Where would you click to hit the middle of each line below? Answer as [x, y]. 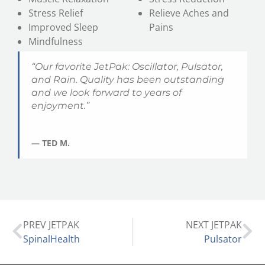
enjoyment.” [60, 106]
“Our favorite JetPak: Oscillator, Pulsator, [127, 67]
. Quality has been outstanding [150, 80]
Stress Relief [56, 13]
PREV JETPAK [51, 225]
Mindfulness [56, 42]
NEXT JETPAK [214, 225]
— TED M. [51, 143]
